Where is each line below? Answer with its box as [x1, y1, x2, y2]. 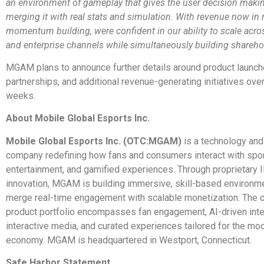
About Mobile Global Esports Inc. [6, 113, 150, 124]
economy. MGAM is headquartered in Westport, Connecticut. [6, 234, 252, 246]
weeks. [6, 90, 35, 102]
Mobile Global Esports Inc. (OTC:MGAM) [6, 135, 181, 147]
